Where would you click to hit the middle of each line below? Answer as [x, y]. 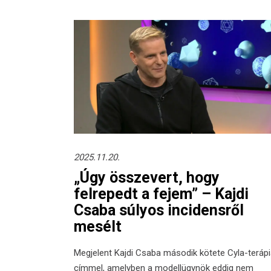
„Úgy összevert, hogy [147, 177]
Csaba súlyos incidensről [159, 210]
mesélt [98, 226]
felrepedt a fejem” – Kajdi [161, 194]
